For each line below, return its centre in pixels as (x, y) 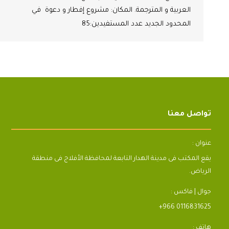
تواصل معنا (189, 114)
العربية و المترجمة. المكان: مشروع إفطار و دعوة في (111, 10)
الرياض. (200, 171)
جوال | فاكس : (191, 192)
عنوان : (202, 143)
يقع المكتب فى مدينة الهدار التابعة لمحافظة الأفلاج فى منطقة (122, 159)
